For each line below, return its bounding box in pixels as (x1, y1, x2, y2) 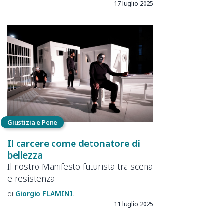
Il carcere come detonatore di (7, 136, 140, 150)
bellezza (7, 148, 43, 162)
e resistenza (7, 172, 54, 184)
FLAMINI (42, 188, 73, 198)
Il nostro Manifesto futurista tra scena (7, 161, 153, 173)
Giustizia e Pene (7, 117, 57, 127)
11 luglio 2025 (114, 199, 153, 208)
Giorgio (15, 188, 40, 198)
